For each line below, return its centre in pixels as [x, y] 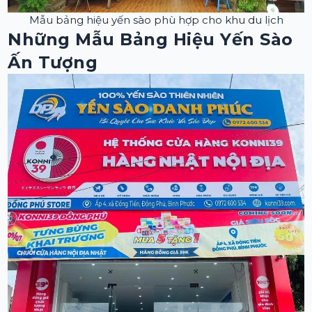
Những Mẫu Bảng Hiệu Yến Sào [150, 39]
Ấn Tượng [53, 62]
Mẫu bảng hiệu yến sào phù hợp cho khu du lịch [156, 19]
